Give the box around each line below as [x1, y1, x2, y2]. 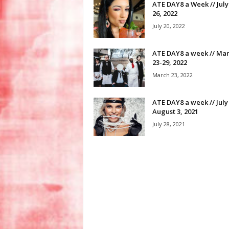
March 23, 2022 [152, 71, 193, 79]
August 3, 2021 [152, 107, 198, 116]
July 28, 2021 [152, 120, 185, 128]
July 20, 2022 [152, 22, 185, 30]
